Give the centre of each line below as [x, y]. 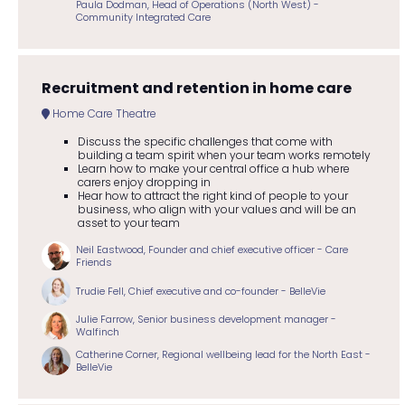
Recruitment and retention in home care [196, 88]
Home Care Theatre [103, 114]
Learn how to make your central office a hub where [213, 169]
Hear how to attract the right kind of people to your [212, 196]
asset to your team [128, 223]
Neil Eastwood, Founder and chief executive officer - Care [212, 250]
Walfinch [98, 332]
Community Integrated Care [143, 18]
